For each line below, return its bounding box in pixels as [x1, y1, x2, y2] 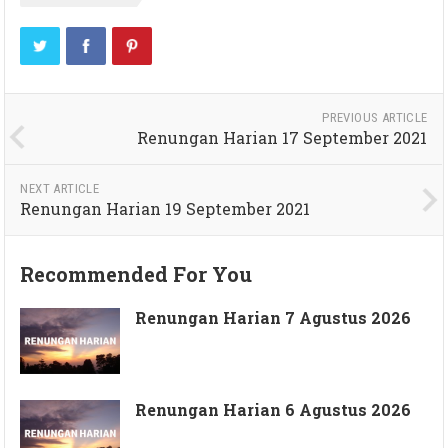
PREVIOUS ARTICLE [322, 109, 428, 125]
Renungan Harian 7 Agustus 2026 [135, 306, 412, 328]
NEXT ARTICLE [20, 180, 100, 196]
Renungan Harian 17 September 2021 [137, 126, 428, 148]
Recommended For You [20, 260, 253, 287]
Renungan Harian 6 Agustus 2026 [135, 399, 412, 421]
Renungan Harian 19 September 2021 [20, 197, 311, 219]
